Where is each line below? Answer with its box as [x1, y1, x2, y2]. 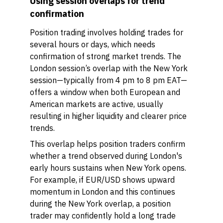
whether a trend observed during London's [30, 151, 182, 161]
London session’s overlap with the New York [30, 63, 188, 73]
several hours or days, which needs [30, 39, 155, 49]
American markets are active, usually [30, 99, 163, 109]
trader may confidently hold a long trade [30, 211, 176, 221]
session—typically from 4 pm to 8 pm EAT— [30, 75, 187, 85]
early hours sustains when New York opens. [30, 163, 186, 173]
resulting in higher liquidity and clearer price [30, 111, 187, 121]
